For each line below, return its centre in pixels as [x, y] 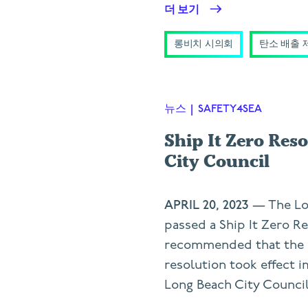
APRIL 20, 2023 [207, 205]
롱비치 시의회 [204, 44]
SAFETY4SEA [230, 109]
